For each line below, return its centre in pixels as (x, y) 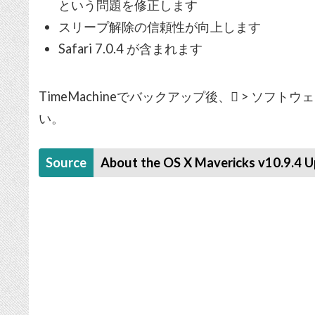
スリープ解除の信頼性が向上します (159, 27)
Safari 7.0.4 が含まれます (130, 49)
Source (66, 163)
